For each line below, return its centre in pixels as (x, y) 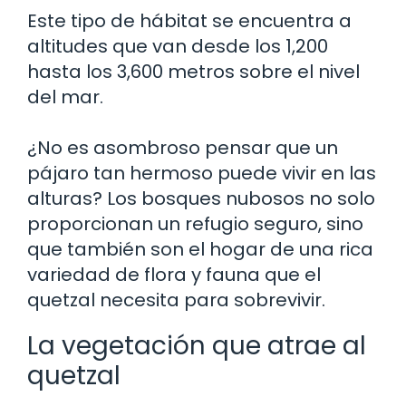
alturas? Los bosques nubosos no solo (201, 198)
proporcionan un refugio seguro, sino (195, 224)
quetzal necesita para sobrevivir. (176, 300)
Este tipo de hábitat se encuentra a (189, 21)
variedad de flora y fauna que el (174, 275)
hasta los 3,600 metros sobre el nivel (193, 72)
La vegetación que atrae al (197, 346)
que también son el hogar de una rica (200, 249)
